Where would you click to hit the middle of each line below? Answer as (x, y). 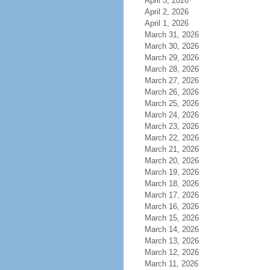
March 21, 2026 (171, 149)
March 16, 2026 (171, 206)
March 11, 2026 (171, 264)
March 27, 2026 (171, 80)
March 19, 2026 (171, 172)
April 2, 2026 (166, 12)
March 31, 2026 (171, 35)
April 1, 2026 (166, 23)
